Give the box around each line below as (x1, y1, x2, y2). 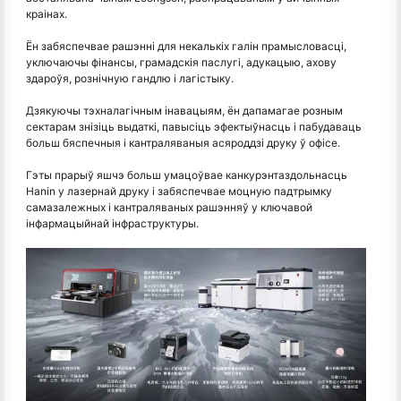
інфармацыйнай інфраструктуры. (26, 217, 199, 231)
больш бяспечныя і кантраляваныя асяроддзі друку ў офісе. (26, 136, 340, 150)
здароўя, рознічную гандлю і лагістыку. (26, 72, 234, 86)
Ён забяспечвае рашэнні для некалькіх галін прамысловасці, (26, 39, 346, 54)
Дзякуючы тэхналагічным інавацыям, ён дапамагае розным (26, 104, 343, 118)
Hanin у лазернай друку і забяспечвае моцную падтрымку (26, 184, 332, 199)
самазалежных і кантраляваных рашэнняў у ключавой (26, 200, 312, 215)
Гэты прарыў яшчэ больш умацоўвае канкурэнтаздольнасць (26, 168, 347, 183)
